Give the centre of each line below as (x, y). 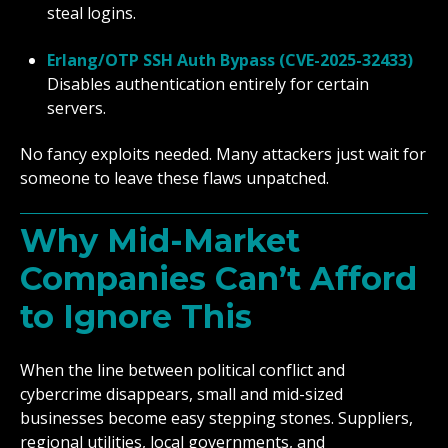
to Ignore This (136, 316)
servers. (77, 107)
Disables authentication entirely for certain (208, 83)
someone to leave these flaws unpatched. (174, 178)
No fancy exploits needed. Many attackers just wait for (223, 154)
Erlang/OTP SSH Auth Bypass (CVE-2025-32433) (230, 59)
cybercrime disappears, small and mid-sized (181, 394)
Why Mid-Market (160, 240)
